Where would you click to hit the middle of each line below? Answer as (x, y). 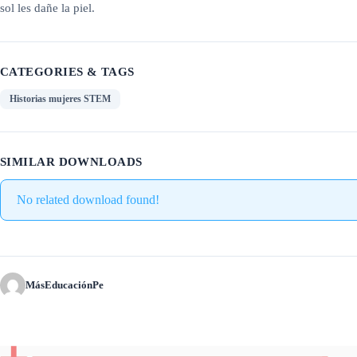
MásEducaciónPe (65, 285)
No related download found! (88, 200)
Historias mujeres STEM (60, 99)
